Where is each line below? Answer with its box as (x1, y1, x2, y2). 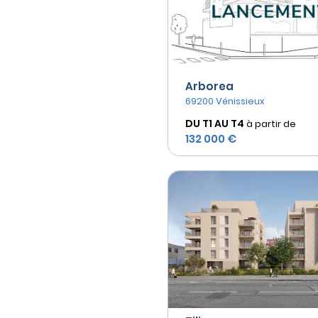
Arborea (185, 78, 234, 94)
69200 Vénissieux (185, 94, 265, 108)
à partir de (246, 116, 296, 131)
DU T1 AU (185, 116, 229, 131)
